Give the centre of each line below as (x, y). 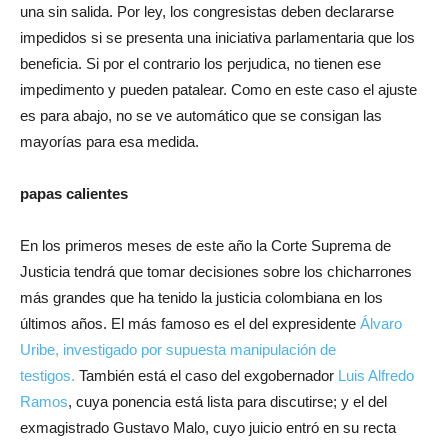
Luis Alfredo (376, 375)
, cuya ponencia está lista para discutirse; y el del (227, 401)
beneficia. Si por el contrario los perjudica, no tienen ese (200, 63)
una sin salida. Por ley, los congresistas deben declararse (207, 11)
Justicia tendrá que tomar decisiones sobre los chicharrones (216, 271)
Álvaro (381, 323)
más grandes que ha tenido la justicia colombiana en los (201, 297)
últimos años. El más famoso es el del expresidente (190, 323)
